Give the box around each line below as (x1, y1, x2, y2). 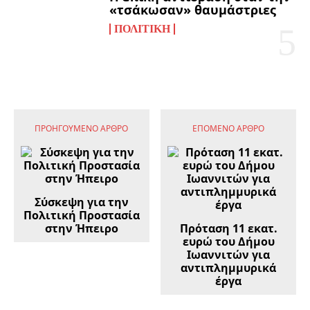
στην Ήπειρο (44, 221, 118, 237)
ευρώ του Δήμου (182, 234, 275, 250)
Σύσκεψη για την (34, 194, 129, 210)
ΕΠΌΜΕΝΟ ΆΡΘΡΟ (192, 122, 265, 135)
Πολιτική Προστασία (23, 208, 140, 224)
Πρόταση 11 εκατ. (179, 221, 277, 237)
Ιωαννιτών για (187, 247, 271, 263)
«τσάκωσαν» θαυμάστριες (109, 1, 277, 19)
